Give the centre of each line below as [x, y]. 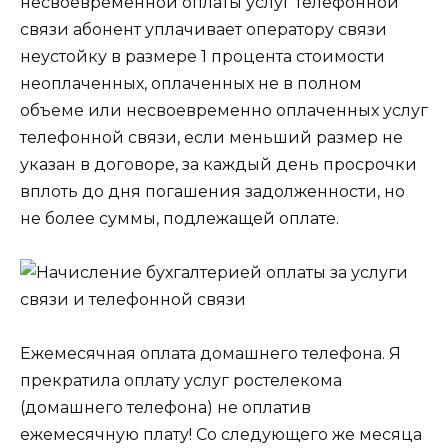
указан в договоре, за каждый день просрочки [218, 164]
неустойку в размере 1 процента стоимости [202, 56]
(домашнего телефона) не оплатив [165, 407]
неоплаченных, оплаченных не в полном [191, 83]
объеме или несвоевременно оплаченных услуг [224, 110]
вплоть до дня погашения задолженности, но [212, 191]
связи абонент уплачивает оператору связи [203, 29]
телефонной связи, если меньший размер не [211, 137]
